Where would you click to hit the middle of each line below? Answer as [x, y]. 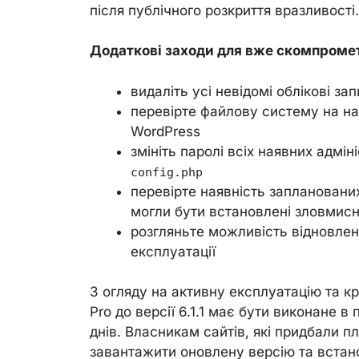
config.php [167, 172]
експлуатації [173, 251]
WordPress [165, 131]
